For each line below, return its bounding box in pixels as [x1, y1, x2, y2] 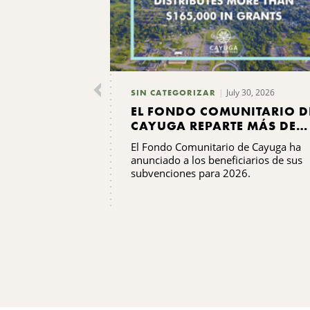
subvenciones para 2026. [131, 165, 250, 180]
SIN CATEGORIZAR [131, 86, 217, 98]
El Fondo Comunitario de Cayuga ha [131, 139, 301, 154]
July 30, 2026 [226, 86, 275, 98]
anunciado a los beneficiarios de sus [131, 152, 302, 167]
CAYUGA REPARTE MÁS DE [131, 117, 296, 134]
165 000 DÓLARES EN [131, 131, 266, 148]
